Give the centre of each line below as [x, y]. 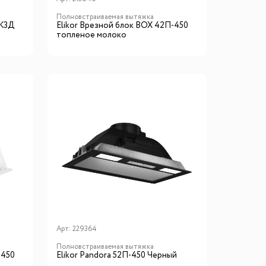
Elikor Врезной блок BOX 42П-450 [122, 25]
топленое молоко [91, 35]
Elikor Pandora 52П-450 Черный [116, 255]
